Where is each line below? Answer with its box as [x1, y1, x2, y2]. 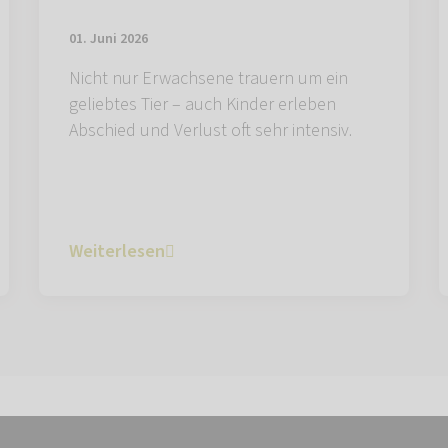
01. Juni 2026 [69, 29, 148, 50]
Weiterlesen [69, 239, 165, 265]
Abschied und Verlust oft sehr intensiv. [69, 118, 352, 144]
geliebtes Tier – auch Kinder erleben [69, 92, 336, 118]
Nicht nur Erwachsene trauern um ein [69, 66, 348, 92]
